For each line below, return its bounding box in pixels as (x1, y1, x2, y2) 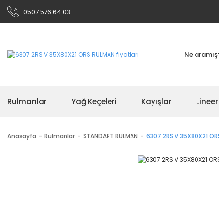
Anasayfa (7, 132, 36, 140)
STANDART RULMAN (83, 132, 138, 140)
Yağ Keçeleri (71, 96, 117, 107)
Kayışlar (141, 96, 172, 107)
